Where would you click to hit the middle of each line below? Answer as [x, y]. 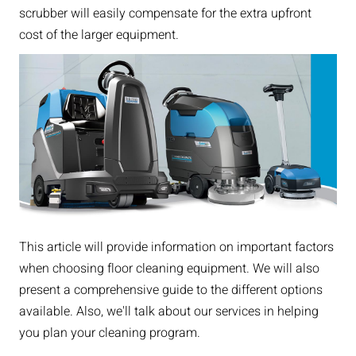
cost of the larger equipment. [99, 35]
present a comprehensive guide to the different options [170, 290]
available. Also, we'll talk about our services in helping [168, 312]
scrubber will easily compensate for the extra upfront [165, 14]
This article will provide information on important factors [176, 248]
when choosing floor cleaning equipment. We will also [169, 269]
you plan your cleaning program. [109, 333]
